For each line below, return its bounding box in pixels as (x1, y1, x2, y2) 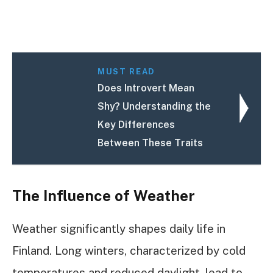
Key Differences (97, 119, 175, 131)
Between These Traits (97, 137, 204, 149)
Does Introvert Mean (97, 82, 195, 94)
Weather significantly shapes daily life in (12, 222, 225, 236)
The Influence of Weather (12, 187, 195, 205)
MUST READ (97, 67, 155, 77)
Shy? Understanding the (97, 101, 211, 113)
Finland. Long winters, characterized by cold (12, 244, 246, 258)
